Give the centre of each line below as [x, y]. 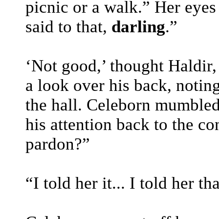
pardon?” [58, 144]
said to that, [68, 27]
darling [138, 27]
